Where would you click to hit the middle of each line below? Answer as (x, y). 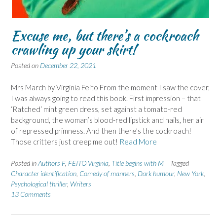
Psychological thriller (39, 184)
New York (190, 174)
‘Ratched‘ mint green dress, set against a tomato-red (96, 109)
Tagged (180, 163)
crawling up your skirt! (74, 50)
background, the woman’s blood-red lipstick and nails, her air (107, 120)
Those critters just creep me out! (65, 141)
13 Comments (31, 194)
